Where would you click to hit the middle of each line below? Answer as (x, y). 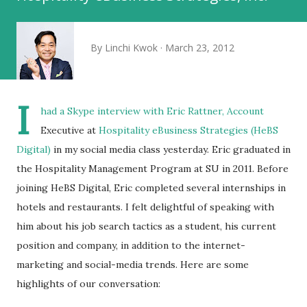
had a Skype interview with (103, 111)
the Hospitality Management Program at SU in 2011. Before (152, 169)
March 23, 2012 (200, 47)
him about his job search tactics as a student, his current (146, 226)
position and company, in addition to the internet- (131, 245)
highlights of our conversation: (88, 284)
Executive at (70, 130)
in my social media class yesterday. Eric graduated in (171, 149)
